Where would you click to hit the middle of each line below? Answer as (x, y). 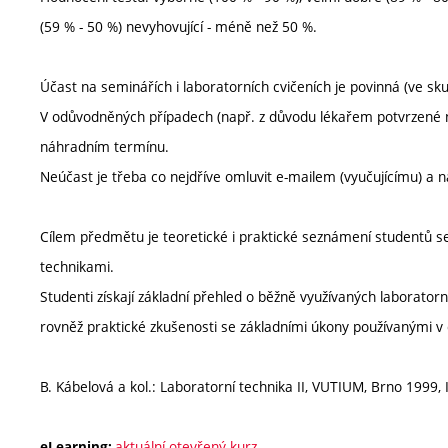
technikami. (77, 266)
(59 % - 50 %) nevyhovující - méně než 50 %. (178, 26)
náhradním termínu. (104, 146)
